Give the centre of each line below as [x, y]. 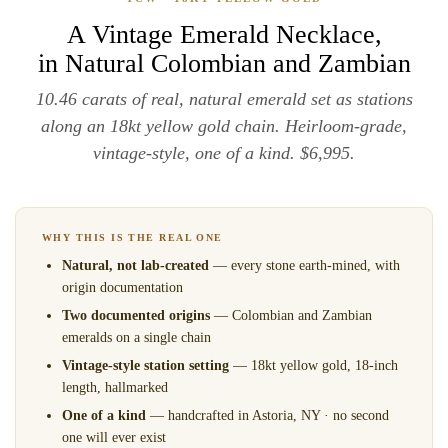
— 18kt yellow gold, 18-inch [313, 365]
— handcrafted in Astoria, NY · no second [267, 415]
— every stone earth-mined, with [304, 265]
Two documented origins [136, 315]
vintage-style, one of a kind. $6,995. [224, 153]
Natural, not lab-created [135, 265]
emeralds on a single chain [136, 337]
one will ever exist [114, 437]
